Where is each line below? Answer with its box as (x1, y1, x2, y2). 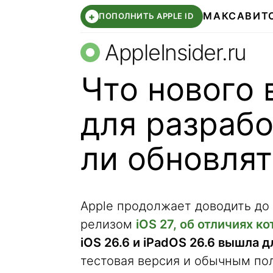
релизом (80, 217, 136, 232)
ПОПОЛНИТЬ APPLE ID (99, 11, 194, 21)
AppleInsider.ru (105, 39, 247, 66)
